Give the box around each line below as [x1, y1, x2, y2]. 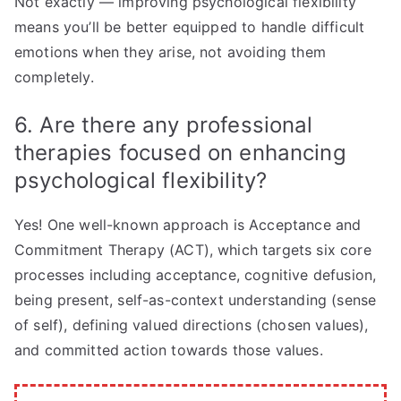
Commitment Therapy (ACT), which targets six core [14, 241, 371, 260]
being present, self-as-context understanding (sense [14, 291, 377, 310]
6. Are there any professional [14, 112, 313, 139]
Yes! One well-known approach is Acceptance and [14, 216, 362, 235]
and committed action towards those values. [14, 341, 323, 360]
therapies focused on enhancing [14, 140, 346, 166]
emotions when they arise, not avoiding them [14, 43, 326, 62]
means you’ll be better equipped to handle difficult [14, 18, 365, 37]
